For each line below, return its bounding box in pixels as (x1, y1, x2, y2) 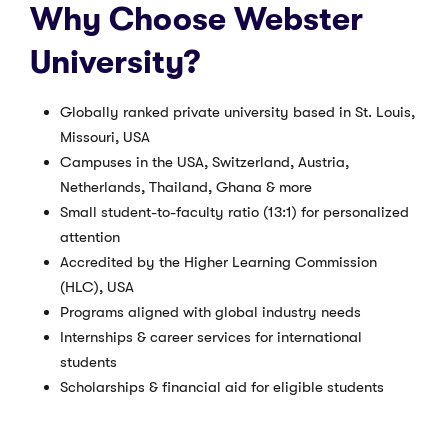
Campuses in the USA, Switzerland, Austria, (60, 153, 349, 172)
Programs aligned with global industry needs (60, 303, 361, 322)
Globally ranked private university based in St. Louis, (60, 103, 415, 122)
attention (60, 228, 120, 247)
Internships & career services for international (60, 328, 362, 347)
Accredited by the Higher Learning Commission (60, 253, 377, 272)
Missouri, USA (60, 128, 150, 147)
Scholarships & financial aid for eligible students (60, 378, 384, 397)
